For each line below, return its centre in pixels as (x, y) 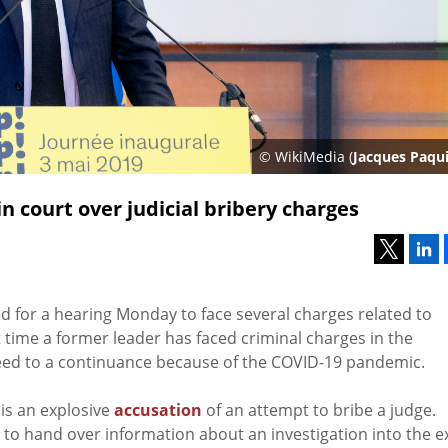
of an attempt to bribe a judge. (319, 409)
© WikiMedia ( (306, 156)
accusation (158, 409)
